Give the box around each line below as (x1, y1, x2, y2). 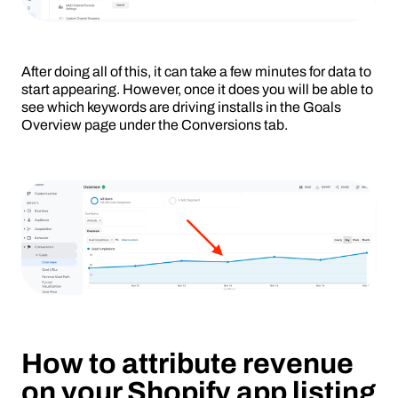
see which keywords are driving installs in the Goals (21, 99, 341, 115)
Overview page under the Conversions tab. (21, 116, 288, 132)
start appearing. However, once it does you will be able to (21, 81, 373, 97)
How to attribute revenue (21, 347, 354, 379)
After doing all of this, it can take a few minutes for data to (21, 63, 371, 79)
